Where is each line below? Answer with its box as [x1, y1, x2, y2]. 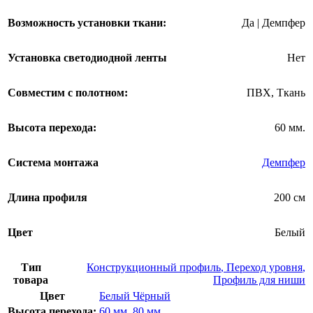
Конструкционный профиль [87, 261, 221, 274]
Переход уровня [226, 261, 303, 274]
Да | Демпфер [242, 17, 305, 29]
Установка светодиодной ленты [8, 52, 167, 64]
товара [13, 274, 49, 286]
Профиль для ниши [213, 274, 305, 286]
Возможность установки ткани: [8, 17, 166, 29]
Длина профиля [8, 191, 87, 204]
